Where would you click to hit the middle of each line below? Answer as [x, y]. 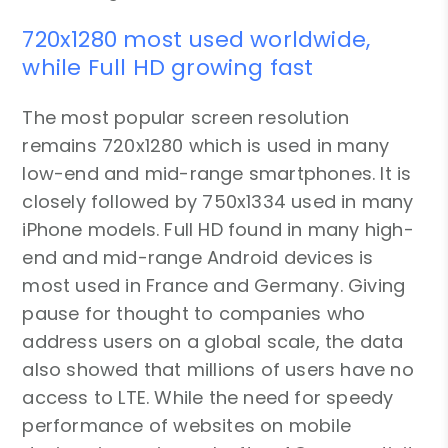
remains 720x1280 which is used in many [206, 145]
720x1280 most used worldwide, [196, 39]
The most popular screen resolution [186, 117]
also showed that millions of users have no [218, 369]
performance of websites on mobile [187, 425]
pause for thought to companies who [194, 313]
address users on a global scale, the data [213, 341]
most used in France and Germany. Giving [214, 285]
